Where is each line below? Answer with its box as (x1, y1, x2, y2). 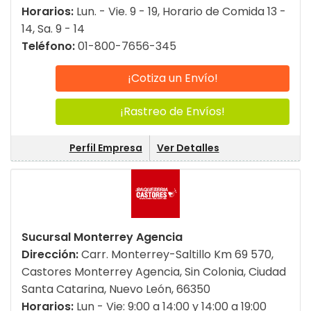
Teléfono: (22, 38, 78, 55)
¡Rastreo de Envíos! (120, 103, 225, 120)
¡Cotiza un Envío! (127, 70, 218, 87)
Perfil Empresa (69, 141, 142, 155)
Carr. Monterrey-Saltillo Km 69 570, (81, 246, 274, 263)
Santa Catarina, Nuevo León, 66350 (22, 281, 210, 298)
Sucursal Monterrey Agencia (22, 229, 183, 246)
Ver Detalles (156, 141, 219, 155)
